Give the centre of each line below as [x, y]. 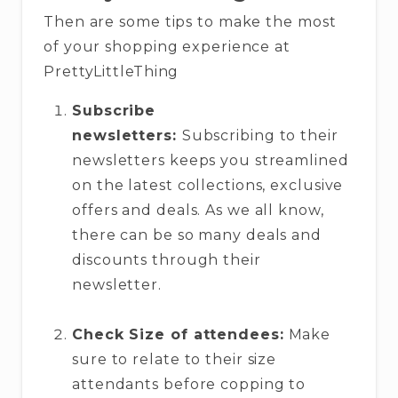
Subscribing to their [260, 135]
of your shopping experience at [167, 46]
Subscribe [114, 110]
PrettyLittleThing [111, 71]
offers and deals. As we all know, [198, 210]
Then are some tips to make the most [190, 21]
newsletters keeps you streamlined [211, 160]
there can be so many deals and [197, 235]
